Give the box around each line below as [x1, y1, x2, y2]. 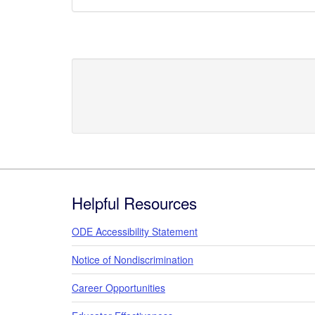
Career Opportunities [72, 280, 165, 295]
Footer [71, 175, 121, 201]
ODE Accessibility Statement [72, 224, 198, 238]
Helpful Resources [72, 191, 197, 214]
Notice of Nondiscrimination [72, 252, 193, 266]
